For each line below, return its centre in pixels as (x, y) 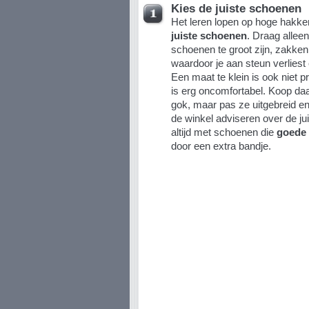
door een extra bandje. (221, 146)
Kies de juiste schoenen (236, 8)
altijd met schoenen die (223, 132)
